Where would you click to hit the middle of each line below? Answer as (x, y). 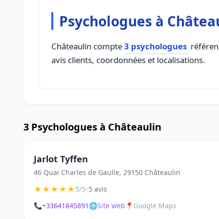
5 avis (98, 189)
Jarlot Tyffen (61, 159)
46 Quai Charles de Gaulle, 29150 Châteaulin (107, 172)
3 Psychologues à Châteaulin (92, 127)
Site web (111, 206)
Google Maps (155, 206)
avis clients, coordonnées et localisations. (128, 60)
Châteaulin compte (88, 46)
